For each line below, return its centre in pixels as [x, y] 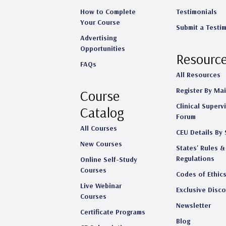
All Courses [99, 128]
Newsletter [193, 206]
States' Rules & [201, 148]
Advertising [98, 38]
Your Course [100, 22]
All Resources [198, 75]
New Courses [101, 144]
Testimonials [196, 12]
